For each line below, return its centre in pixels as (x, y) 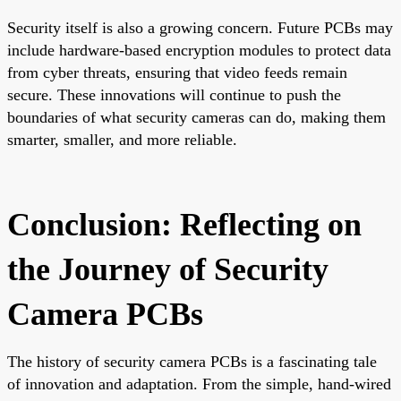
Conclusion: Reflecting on (184, 224)
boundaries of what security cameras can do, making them (196, 117)
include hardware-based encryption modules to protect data (199, 50)
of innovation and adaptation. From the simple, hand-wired (199, 384)
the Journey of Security (168, 269)
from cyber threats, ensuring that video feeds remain (177, 72)
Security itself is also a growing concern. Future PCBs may (200, 27)
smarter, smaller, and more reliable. (122, 139)
